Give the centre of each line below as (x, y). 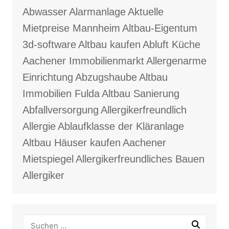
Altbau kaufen (109, 45)
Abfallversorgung (60, 110)
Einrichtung (48, 77)
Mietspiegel (48, 159)
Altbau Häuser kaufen (71, 143)
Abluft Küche (171, 45)
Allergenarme (176, 61)
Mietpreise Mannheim (71, 28)
